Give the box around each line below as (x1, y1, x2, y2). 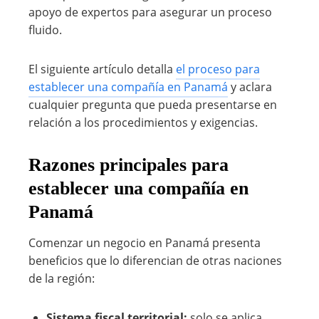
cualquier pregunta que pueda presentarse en (28, 97, 277, 113)
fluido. (28, 22, 62, 38)
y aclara (228, 79, 272, 95)
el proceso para (176, 61, 260, 77)
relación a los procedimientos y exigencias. (28, 115, 258, 130)
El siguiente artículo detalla (28, 61, 176, 77)
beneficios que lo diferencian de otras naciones (28, 253, 282, 268)
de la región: (28, 271, 95, 286)
